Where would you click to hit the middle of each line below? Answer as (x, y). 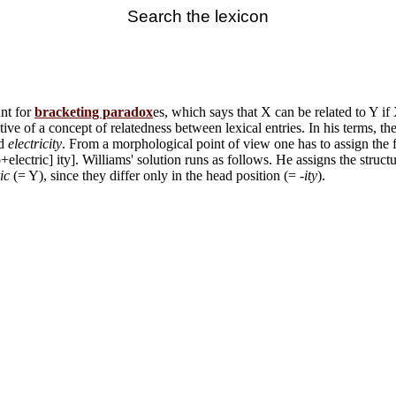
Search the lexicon (198, 16)
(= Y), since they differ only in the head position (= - (157, 175)
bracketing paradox (94, 112)
